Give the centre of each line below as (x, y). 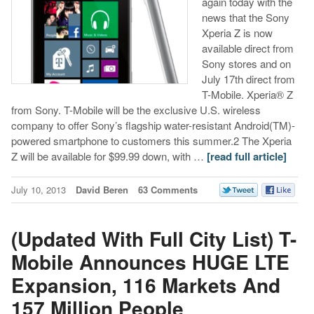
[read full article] (246, 157)
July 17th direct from (248, 79)
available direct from (247, 48)
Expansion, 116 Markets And (145, 285)
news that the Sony (245, 18)
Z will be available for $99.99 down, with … (109, 156)
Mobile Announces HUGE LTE (150, 261)
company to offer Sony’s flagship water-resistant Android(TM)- (153, 125)
